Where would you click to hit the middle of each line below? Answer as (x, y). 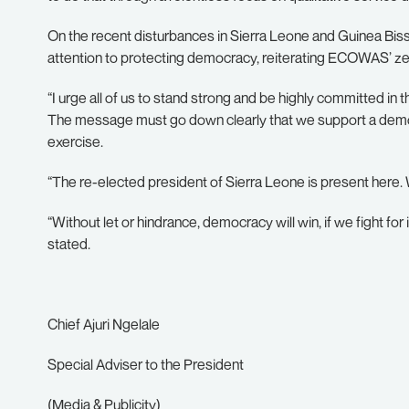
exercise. (75, 142)
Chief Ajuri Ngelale (104, 324)
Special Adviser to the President (146, 364)
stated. (69, 244)
